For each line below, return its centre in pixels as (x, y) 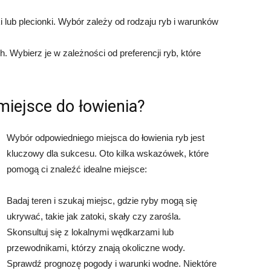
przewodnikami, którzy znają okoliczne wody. (96, 248)
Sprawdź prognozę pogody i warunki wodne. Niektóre (112, 264)
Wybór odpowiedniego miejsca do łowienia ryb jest (106, 138)
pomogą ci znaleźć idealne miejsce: (77, 169)
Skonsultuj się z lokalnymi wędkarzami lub (90, 232)
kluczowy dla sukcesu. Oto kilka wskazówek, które (108, 154)
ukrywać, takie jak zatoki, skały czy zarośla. (94, 217)
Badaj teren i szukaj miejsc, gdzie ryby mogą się (102, 201)
